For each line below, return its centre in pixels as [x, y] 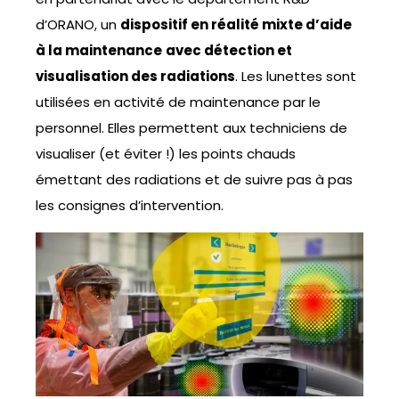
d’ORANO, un [78, 24]
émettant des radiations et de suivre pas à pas [194, 179]
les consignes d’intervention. [130, 205]
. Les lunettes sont [296, 76]
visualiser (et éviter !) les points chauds [166, 153]
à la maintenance [99, 50]
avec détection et [229, 50]
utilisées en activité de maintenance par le [178, 102]
